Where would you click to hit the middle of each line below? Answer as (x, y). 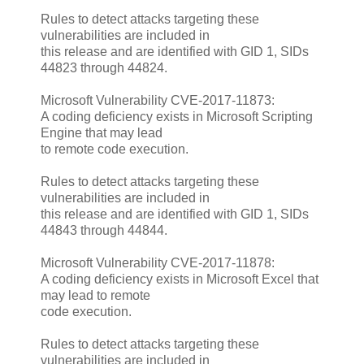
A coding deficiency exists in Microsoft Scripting (177, 116)
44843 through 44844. (104, 230)
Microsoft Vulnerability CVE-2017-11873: (158, 100)
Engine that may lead (102, 132)
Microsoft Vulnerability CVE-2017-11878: (158, 262)
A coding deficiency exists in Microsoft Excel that (180, 279)
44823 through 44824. (104, 67)
